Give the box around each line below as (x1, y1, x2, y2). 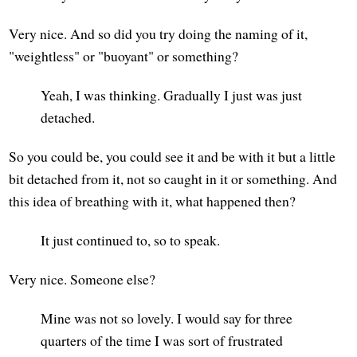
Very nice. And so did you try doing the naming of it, (9, 23, 308, 43)
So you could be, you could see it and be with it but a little (9, 147, 336, 167)
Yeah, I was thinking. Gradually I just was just (41, 85, 303, 105)
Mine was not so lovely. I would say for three (41, 308, 293, 328)
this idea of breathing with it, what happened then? (9, 191, 296, 211)
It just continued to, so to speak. (41, 230, 221, 250)
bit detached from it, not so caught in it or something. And (9, 169, 338, 189)
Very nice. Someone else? (9, 269, 156, 289)
